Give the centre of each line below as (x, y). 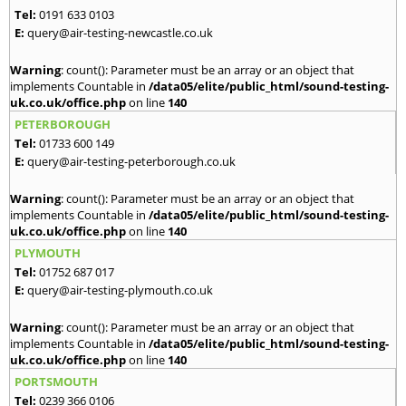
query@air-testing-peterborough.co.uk (131, 162)
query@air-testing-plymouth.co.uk (120, 290)
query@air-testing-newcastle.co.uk (120, 33)
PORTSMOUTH (56, 382)
